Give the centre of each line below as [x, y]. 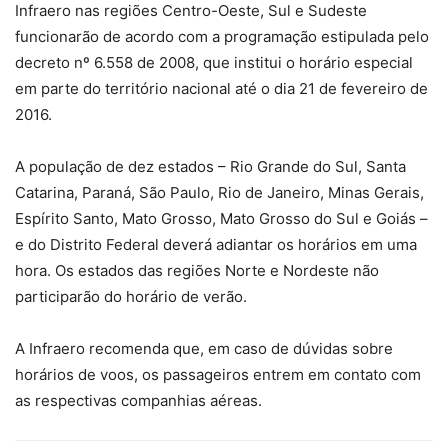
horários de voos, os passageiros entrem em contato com [218, 375]
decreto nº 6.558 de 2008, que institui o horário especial [214, 63]
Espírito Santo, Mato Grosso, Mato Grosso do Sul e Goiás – [221, 219]
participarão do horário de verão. [131, 297]
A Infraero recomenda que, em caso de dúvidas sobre [204, 349]
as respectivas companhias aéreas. [138, 401]
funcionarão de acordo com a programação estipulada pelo [222, 37]
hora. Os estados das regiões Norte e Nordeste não [197, 271]
